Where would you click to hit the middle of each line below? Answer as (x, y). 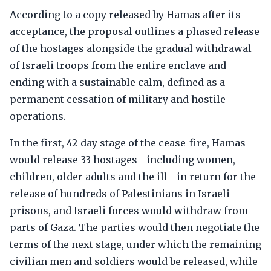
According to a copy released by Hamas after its (125, 15)
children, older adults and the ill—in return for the (133, 177)
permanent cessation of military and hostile (118, 99)
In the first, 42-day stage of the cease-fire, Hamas (128, 143)
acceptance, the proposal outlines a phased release (135, 31)
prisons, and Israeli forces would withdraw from (129, 211)
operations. (38, 116)
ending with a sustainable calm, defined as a (117, 82)
